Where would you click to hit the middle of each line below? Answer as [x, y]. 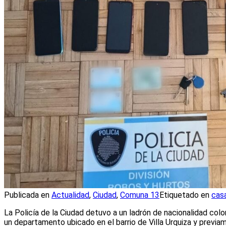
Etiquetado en [185, 195]
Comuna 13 [140, 195]
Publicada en [28, 195]
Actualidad [70, 195]
